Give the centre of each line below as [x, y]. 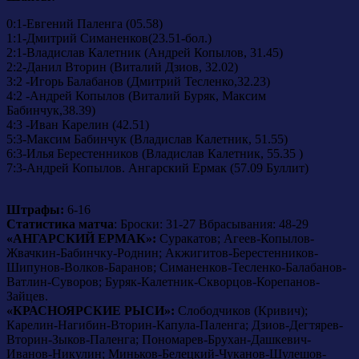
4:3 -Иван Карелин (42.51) [78, 124]
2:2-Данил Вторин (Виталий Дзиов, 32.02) [122, 67]
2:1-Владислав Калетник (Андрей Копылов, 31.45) [145, 52]
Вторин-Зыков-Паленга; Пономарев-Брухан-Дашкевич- [159, 339]
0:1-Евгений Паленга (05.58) [85, 23]
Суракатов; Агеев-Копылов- [235, 238]
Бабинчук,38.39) [51, 110]
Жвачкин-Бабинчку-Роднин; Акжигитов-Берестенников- [162, 252]
